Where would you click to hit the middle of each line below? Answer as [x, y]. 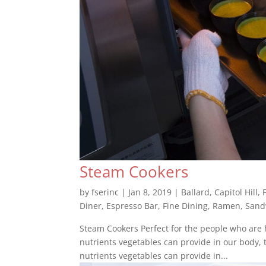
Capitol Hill [236, 192]
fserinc [105, 192]
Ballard [196, 192]
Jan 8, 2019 [150, 192]
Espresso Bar [132, 205]
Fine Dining [186, 205]
